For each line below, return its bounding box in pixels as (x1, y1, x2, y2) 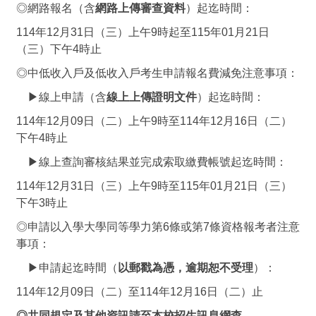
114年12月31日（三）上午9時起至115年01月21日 (16, 26, 269, 38)
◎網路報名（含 (16, 2, 95, 14)
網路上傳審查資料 (95, 2, 186, 14)
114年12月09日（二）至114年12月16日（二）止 (16, 286, 263, 298)
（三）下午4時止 (16, 43, 102, 55)
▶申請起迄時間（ (16, 262, 118, 274)
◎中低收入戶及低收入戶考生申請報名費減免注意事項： (16, 67, 298, 79)
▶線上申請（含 (16, 91, 107, 103)
